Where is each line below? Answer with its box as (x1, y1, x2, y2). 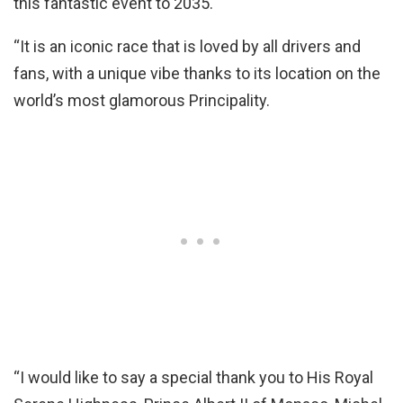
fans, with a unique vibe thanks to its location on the (13, 64, 381, 84)
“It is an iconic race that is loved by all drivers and (13, 37, 361, 57)
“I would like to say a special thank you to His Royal (13, 368, 373, 388)
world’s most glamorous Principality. (13, 91, 270, 111)
